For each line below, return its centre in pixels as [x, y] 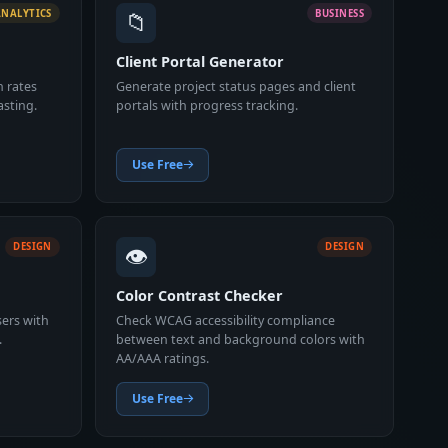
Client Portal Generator [200, 62]
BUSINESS [340, 13]
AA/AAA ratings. [163, 358]
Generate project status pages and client [236, 86]
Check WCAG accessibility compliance [226, 320]
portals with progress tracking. [207, 105]
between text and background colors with [241, 339]
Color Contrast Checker [200, 295]
